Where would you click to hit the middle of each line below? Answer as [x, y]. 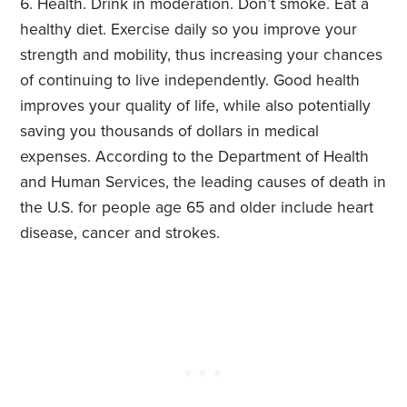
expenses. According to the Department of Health [195, 157]
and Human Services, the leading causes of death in [203, 183]
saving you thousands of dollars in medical [170, 132]
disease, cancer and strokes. [120, 233]
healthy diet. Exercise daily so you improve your [189, 30]
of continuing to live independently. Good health [190, 81]
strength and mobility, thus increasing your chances [202, 55]
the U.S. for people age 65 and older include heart [197, 208]
